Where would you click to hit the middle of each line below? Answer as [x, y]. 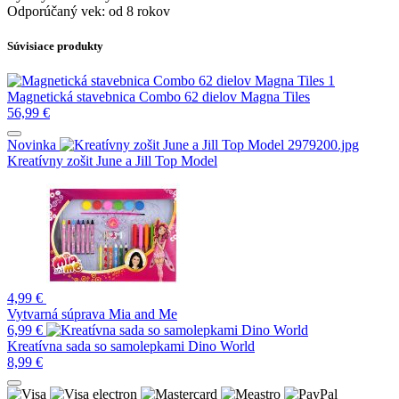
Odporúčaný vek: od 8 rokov [89, 11]
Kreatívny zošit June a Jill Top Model [112, 161]
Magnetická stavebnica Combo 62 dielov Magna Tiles [159, 97]
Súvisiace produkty [55, 45]
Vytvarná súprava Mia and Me [92, 314]
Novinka [32, 145]
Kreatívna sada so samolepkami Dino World [131, 346]
